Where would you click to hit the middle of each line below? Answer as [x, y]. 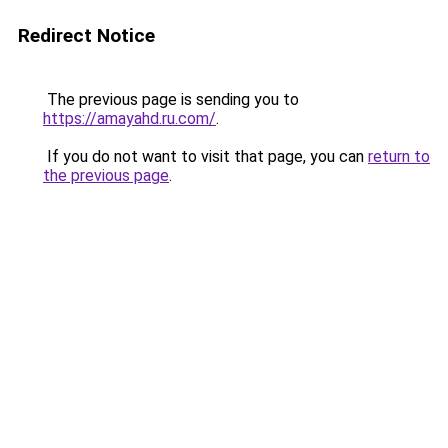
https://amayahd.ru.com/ [129, 118]
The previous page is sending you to [171, 99]
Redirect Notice [86, 35]
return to [399, 156]
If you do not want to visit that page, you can [205, 156]
